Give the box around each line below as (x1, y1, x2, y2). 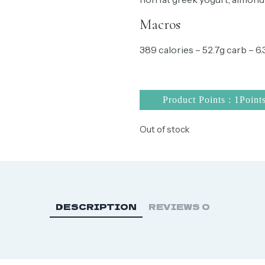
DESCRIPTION (55, 201, 137, 212)
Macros (140, 16, 180, 33)
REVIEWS (148, 201, 202, 212)
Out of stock (140, 124, 190, 135)
